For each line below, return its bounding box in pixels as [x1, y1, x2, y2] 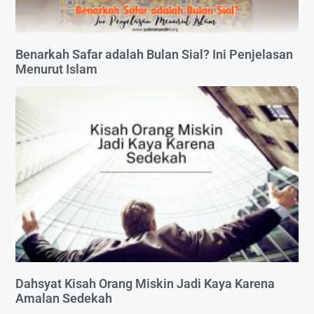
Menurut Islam [15, 62, 97, 77]
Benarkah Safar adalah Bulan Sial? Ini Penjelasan [15, 47, 293, 62]
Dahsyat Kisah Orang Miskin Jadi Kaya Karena [15, 275, 275, 291]
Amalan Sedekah [15, 290, 112, 306]
